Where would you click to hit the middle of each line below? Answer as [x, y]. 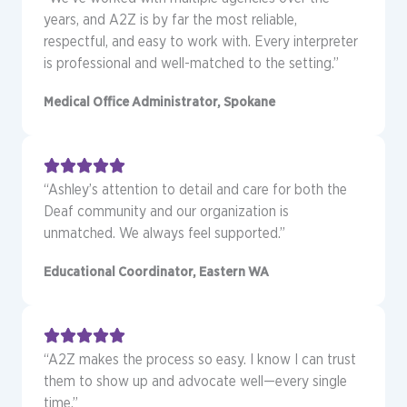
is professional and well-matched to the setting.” [191, 63]
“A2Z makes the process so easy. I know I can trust [200, 359]
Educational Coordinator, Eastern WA [156, 271]
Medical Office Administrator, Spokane [159, 101]
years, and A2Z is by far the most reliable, [170, 19]
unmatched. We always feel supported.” [164, 233]
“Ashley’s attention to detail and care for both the [195, 189]
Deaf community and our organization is [166, 211]
